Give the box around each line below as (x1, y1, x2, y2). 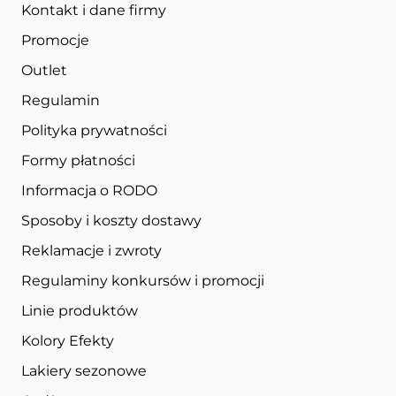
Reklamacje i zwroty (21, 241, 162, 259)
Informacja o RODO (21, 181, 157, 199)
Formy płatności (21, 151, 135, 169)
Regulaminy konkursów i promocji (21, 271, 264, 289)
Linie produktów (21, 301, 138, 319)
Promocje (21, 31, 89, 49)
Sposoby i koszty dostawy (21, 211, 202, 229)
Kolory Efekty (21, 331, 114, 349)
